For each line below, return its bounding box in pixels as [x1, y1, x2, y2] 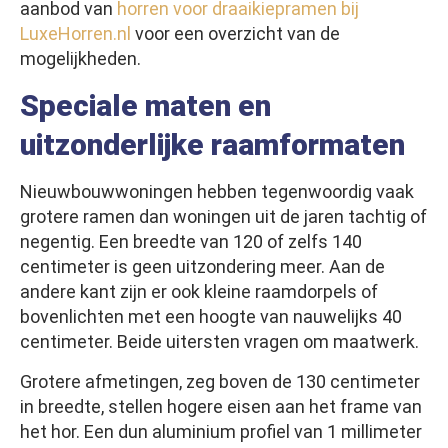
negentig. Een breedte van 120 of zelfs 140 [20, 231, 362, 253]
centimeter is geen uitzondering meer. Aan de [20, 256, 385, 278]
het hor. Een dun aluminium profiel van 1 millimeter [20, 421, 422, 443]
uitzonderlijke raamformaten [20, 127, 405, 163]
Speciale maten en [20, 88, 271, 124]
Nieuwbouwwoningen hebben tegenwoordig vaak [20, 181, 414, 203]
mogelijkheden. [20, 48, 141, 70]
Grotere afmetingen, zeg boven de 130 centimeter [20, 371, 420, 393]
